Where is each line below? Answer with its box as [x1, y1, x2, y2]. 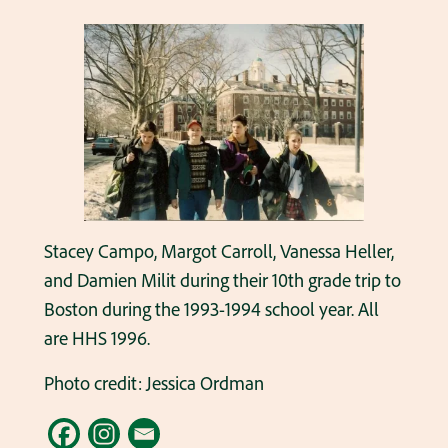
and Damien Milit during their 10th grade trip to [43, 268, 401, 293]
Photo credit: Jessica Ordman [43, 371, 264, 396]
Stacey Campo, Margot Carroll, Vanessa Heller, [43, 239, 394, 264]
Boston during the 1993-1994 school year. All [43, 297, 379, 322]
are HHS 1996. [43, 326, 150, 351]
